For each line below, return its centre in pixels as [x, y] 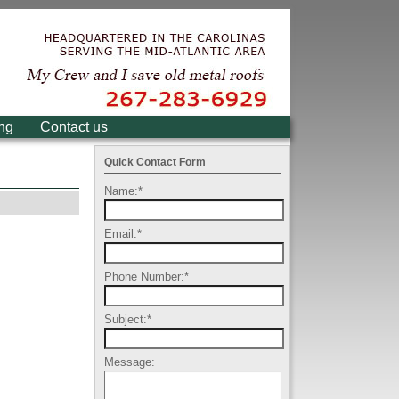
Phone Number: [144, 277]
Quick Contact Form [155, 162]
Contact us [73, 127]
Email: [121, 234]
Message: [130, 362]
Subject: [126, 319]
